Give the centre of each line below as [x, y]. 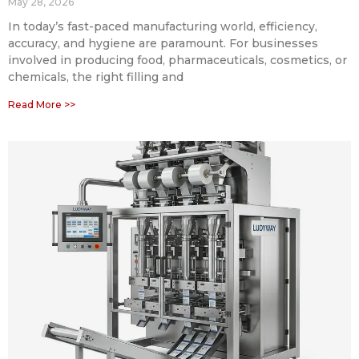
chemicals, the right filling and [96, 77]
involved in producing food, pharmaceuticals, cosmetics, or [177, 60]
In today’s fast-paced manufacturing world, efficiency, [163, 26]
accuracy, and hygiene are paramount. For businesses [163, 43]
